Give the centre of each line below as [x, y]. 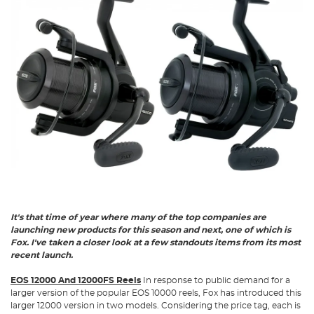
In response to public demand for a [216, 280]
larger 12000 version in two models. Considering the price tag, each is [156, 305]
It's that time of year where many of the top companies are [138, 217]
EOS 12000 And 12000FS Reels [76, 280]
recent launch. [42, 255]
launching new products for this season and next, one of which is [151, 230]
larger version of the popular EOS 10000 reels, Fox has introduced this [156, 293]
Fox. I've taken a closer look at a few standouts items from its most [156, 242]
